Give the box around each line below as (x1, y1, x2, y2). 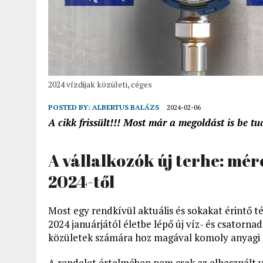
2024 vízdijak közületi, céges (48, 79, 152, 90)
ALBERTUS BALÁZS (92, 103, 159, 112)
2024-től (48, 170, 114, 193)
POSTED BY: (48, 103, 92, 112)
